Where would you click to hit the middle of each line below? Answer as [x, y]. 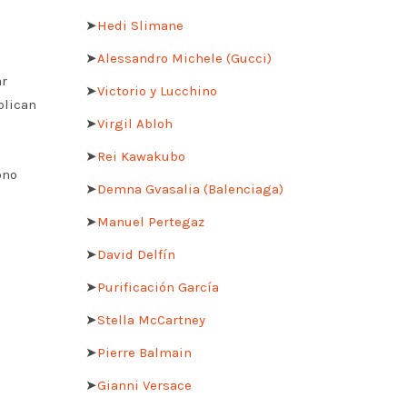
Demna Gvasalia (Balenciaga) [190, 189]
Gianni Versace [144, 385]
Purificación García [158, 287]
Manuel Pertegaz [150, 221]
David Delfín [136, 254]
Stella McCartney [151, 319]
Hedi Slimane [140, 25]
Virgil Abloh [134, 123]
